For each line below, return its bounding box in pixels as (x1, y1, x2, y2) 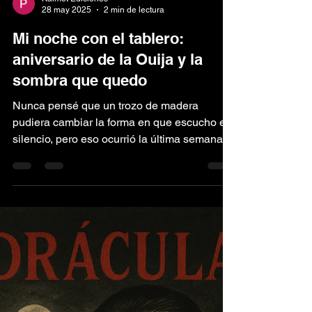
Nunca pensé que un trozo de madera (13, 165, 198, 179)
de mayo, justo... (13, 215, 91, 229)
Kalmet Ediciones (42, 60, 108, 70)
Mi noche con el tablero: (13, 95, 184, 114)
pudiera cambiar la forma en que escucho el (13, 182, 228, 196)
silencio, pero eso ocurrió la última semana (13, 198, 223, 212)
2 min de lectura (104, 72, 164, 82)
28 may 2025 (42, 72, 91, 82)
